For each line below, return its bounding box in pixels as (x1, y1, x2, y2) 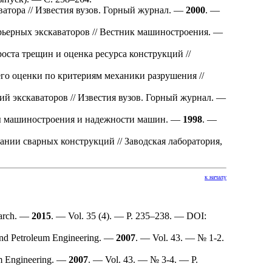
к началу (205, 173, 226, 180)
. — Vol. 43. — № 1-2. (135, 232, 224, 243)
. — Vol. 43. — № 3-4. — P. (88, 254, 198, 265)
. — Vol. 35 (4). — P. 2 (51, 210, 140, 221)
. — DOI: (169, 210, 206, 221)
